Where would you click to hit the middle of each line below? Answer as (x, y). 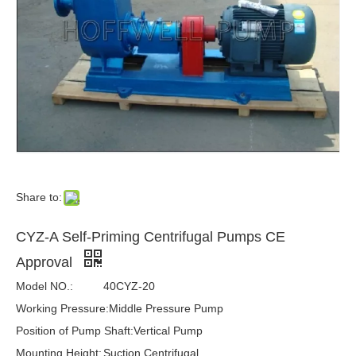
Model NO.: (44, 286)
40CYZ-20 (129, 286)
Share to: (39, 197)
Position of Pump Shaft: (75, 330)
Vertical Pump (168, 330)
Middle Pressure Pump (166, 308)
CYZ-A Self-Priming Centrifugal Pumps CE (151, 236)
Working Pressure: (62, 308)
